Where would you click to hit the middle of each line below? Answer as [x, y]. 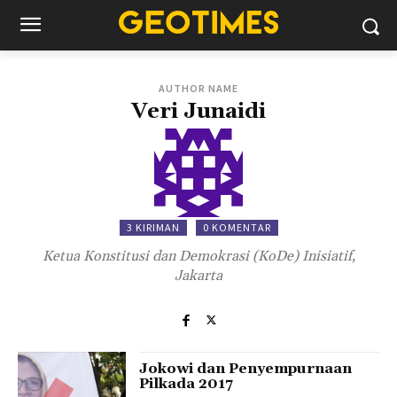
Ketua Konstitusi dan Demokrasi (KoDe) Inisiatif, [198, 256]
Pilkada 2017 [187, 384]
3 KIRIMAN [153, 227]
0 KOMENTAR [237, 227]
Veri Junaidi [198, 112]
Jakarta [198, 276]
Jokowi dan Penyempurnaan [246, 369]
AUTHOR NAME [198, 88]
